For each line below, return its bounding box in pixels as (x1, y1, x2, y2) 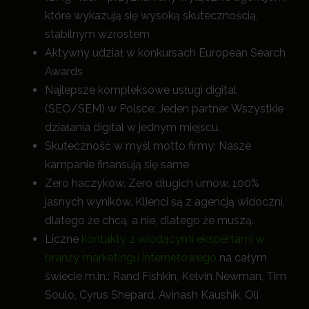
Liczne (45, 232, 81, 246)
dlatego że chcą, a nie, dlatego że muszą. (45, 214, 254, 228)
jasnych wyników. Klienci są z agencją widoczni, (45, 195, 285, 209)
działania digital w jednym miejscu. (45, 121, 223, 134)
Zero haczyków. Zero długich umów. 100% (45, 177, 259, 190)
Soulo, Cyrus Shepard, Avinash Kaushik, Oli (45, 288, 259, 302)
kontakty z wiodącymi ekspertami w (81, 232, 265, 246)
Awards (45, 65, 83, 79)
